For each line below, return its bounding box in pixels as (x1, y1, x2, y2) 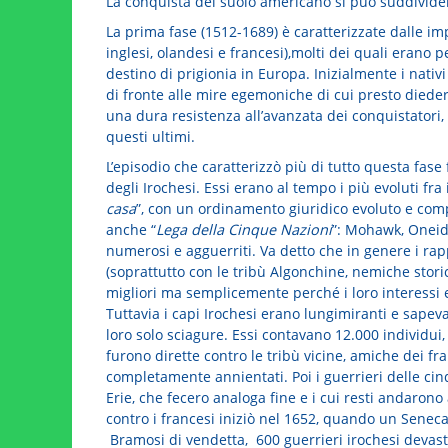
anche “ (105, 219, 156, 239)
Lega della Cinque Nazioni (155, 219, 332, 239)
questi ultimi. (105, 126, 195, 146)
